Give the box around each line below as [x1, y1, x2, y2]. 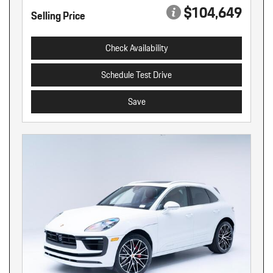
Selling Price [31, 7, 85, 24]
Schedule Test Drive [101, 68, 172, 82]
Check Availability [105, 41, 168, 55]
